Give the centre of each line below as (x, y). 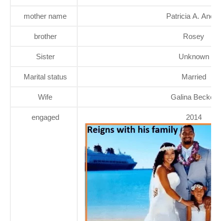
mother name (45, 16)
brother (45, 36)
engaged (45, 117)
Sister (45, 56)
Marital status (45, 76)
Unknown (194, 56)
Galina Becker (194, 97)
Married (194, 76)
